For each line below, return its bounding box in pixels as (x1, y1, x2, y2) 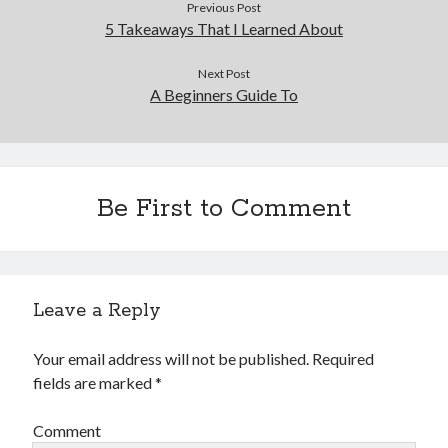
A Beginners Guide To (150, 85, 298, 104)
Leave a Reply (33, 299, 162, 323)
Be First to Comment (97, 193, 351, 225)
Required (312, 349, 375, 368)
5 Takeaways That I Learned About (105, 19, 343, 38)
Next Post (198, 66, 250, 81)
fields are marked (33, 373, 156, 392)
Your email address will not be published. (33, 349, 310, 368)
